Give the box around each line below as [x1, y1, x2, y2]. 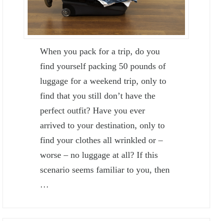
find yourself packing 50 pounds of [40, 61, 166, 71]
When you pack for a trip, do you [40, 46, 160, 56]
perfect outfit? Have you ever [40, 106, 146, 115]
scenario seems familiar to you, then [40, 165, 170, 175]
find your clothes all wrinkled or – [40, 135, 163, 145]
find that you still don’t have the [40, 91, 156, 101]
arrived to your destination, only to [40, 120, 165, 130]
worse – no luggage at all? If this [40, 150, 158, 160]
